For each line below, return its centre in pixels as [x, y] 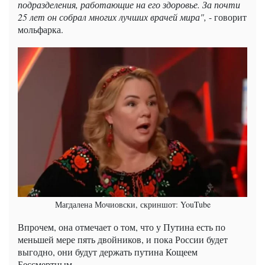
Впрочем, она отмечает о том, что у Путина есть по [122, 227]
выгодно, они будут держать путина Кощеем [108, 251]
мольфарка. [41, 29]
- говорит [227, 17]
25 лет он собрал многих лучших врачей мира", [112, 17]
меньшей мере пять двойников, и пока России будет [123, 239]
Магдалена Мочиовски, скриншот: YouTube [132, 204]
